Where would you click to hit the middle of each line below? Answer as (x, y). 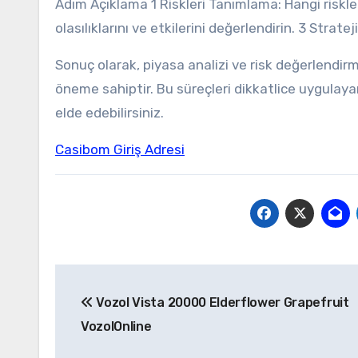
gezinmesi (115, 312)
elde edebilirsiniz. (109, 113)
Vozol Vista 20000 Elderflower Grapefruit (221, 302)
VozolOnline (116, 326)
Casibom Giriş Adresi (120, 149)
